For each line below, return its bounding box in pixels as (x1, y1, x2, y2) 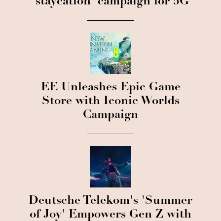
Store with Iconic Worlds (41, 96, 180, 108)
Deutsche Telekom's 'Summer (29, 195, 192, 207)
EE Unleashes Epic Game (40, 82, 181, 94)
